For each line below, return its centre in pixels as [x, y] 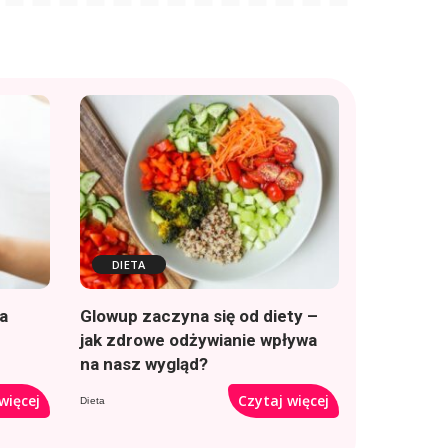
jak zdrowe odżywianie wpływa [198, 340]
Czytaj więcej [283, 401]
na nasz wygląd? [144, 364]
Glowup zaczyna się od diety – [199, 316]
